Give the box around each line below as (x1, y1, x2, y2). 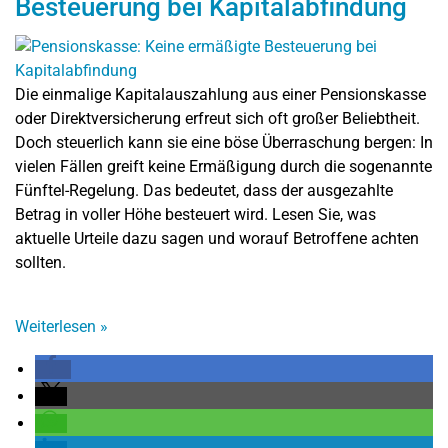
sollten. (15, 252, 66, 272)
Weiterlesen (15, 316, 100, 336)
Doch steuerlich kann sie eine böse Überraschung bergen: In (15, 132, 433, 152)
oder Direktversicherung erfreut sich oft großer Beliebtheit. (15, 108, 420, 128)
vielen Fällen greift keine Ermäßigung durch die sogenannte (15, 156, 432, 176)
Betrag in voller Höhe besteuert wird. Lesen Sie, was (15, 204, 376, 224)
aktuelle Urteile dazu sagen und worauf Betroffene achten (15, 228, 419, 248)
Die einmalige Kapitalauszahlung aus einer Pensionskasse (15, 84, 426, 104)
